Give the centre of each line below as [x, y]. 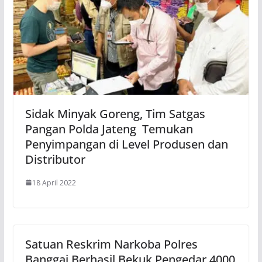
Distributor [55, 159]
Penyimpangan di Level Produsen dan [126, 144]
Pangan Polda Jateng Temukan [109, 129]
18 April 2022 [54, 182]
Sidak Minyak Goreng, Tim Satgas [115, 113]
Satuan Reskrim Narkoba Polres [111, 244]
